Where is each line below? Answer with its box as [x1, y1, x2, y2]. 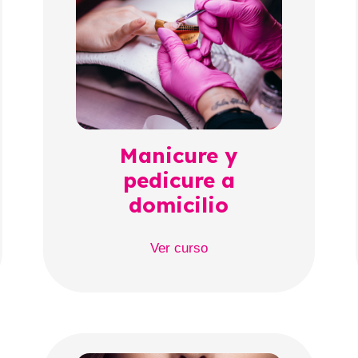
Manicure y [120, 142, 238, 169]
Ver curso [149, 241, 208, 257]
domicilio [129, 192, 229, 219]
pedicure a [122, 167, 235, 194]
